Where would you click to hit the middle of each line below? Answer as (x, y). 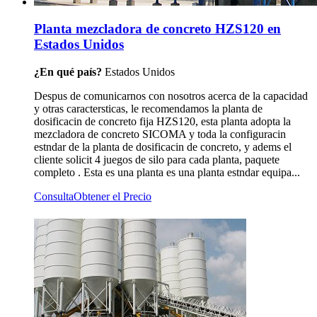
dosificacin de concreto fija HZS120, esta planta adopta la (162, 121)
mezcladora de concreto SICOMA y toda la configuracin (160, 134)
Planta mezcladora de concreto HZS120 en (157, 29)
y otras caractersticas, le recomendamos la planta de (148, 108)
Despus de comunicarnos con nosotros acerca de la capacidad (171, 96)
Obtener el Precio (113, 196)
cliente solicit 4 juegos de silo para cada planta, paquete (157, 159)
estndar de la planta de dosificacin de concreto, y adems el (163, 146)
